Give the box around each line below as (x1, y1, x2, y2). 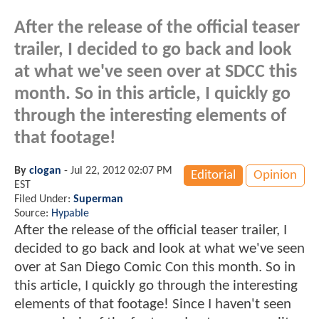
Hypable (51, 207, 89, 219)
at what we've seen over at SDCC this (14, 63, 297, 81)
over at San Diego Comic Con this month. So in (14, 259, 296, 275)
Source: (14, 207, 51, 219)
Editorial (191, 168, 236, 182)
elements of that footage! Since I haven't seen (14, 296, 291, 312)
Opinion (253, 168, 297, 182)
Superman (73, 193, 123, 205)
